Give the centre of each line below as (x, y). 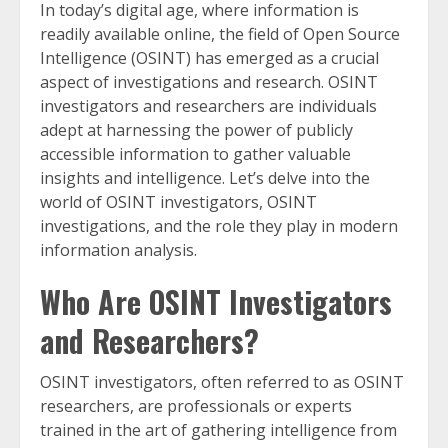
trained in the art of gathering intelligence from (218, 430)
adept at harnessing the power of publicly (196, 130)
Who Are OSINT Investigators (216, 301)
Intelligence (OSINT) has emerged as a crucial (209, 58)
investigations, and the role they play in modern (219, 226)
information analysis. (118, 250)
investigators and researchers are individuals (208, 106)
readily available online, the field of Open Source (220, 34)
